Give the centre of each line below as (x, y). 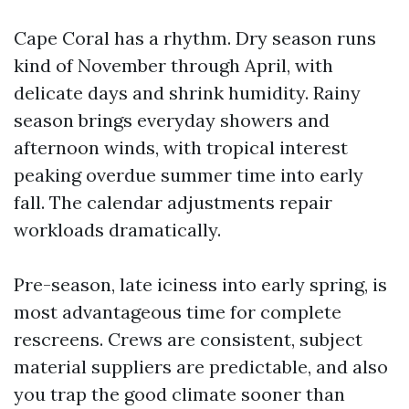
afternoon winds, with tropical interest (181, 147)
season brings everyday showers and (172, 120)
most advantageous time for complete (178, 312)
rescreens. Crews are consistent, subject (188, 339)
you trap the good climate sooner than (179, 394)
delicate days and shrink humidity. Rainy (187, 93)
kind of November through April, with (173, 65)
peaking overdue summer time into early (189, 175)
